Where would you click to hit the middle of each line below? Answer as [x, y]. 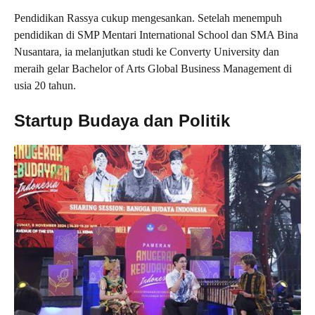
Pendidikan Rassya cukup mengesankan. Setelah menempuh [148, 18]
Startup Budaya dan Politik [122, 121]
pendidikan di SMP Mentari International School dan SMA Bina [156, 35]
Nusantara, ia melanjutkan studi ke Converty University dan [147, 52]
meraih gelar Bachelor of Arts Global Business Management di [153, 69]
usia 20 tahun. [45, 86]
